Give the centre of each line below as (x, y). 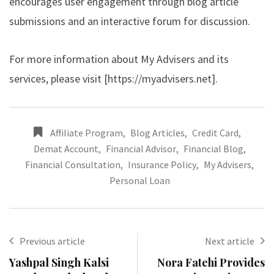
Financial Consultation (73, 164)
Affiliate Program (86, 132)
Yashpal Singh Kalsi (59, 262)
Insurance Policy (162, 164)
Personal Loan (139, 180)
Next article (230, 241)
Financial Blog (213, 148)
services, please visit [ (58, 78)
